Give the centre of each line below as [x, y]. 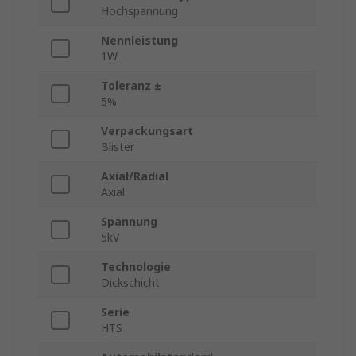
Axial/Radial [135, 176]
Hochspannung [139, 11]
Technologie [136, 267]
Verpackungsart [147, 131]
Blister [118, 147]
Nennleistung [139, 41]
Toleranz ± [131, 86]
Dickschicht [130, 283]
